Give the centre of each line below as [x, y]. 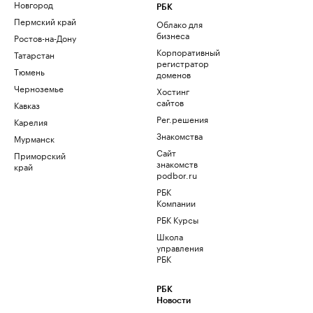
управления [180, 247]
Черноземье [39, 88]
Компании [176, 202]
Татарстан [34, 54]
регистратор [183, 63]
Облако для [180, 23]
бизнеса [173, 35]
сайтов [170, 102]
